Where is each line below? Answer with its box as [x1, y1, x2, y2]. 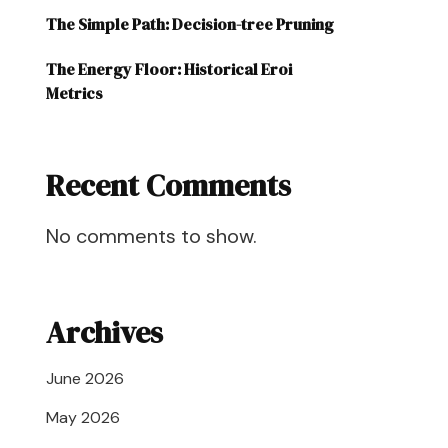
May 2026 [46, 407, 120, 428]
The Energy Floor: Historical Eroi [46, 58, 292, 80]
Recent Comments [46, 165, 291, 206]
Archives [46, 312, 163, 353]
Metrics [46, 82, 103, 104]
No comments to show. [46, 223, 257, 249]
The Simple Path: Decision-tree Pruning [46, 13, 334, 35]
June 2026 [46, 368, 124, 389]
